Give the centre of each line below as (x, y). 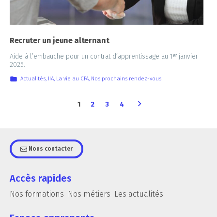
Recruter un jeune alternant (60, 40)
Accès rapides (41, 178)
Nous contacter (50, 148)
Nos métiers (89, 194)
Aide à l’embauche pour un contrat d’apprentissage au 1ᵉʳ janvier (104, 56)
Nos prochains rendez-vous (126, 78)
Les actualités (139, 194)
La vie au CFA (72, 78)
